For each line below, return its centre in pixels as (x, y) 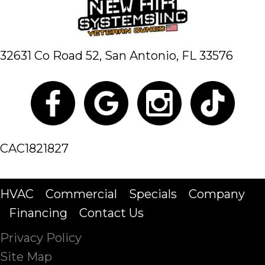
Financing (38, 213)
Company (217, 194)
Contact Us (112, 213)
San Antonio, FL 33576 (169, 55)
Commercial (81, 194)
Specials (153, 194)
